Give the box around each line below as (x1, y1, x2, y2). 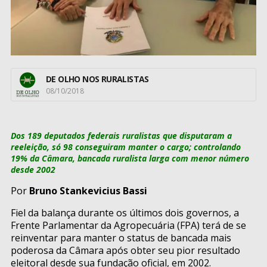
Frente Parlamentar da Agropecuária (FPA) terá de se (11, 219, 246, 232)
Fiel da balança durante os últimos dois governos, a (11, 206, 239, 220)
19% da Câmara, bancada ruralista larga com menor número (11, 153, 249, 164)
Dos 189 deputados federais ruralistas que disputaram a (11, 130, 232, 142)
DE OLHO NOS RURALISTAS (46, 73, 149, 85)
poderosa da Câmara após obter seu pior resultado (11, 244, 240, 257)
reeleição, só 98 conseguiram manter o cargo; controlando (11, 141, 241, 153)
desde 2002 (11, 164, 55, 176)
